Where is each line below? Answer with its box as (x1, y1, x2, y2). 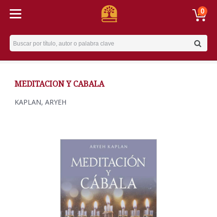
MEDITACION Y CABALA (15, 78, 104, 89)
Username (9, 35, 46, 45)
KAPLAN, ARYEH (15, 97, 66, 107)
